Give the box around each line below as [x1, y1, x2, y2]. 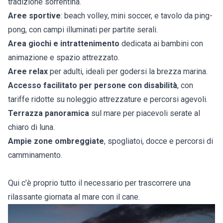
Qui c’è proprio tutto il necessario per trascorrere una [8, 178, 191, 188]
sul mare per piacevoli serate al [89, 109, 200, 118]
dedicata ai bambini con [119, 39, 203, 49]
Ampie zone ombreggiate [8, 136, 104, 146]
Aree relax [8, 67, 48, 77]
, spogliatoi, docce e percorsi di [104, 136, 213, 146]
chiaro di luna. [8, 122, 55, 132]
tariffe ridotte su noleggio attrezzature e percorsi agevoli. [8, 95, 208, 105]
